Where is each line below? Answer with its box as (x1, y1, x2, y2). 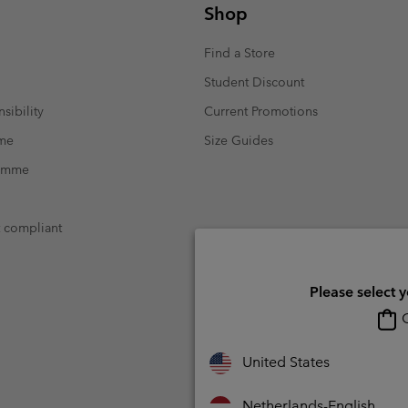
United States (242, 352, 330, 371)
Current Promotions (204, 102, 318, 119)
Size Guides (204, 131, 273, 148)
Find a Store (204, 44, 275, 61)
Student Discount (204, 73, 304, 90)
